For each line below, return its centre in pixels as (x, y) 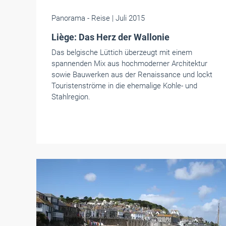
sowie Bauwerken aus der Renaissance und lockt (132, 75)
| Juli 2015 (128, 18)
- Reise (99, 18)
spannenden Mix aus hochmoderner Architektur (129, 64)
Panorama (68, 18)
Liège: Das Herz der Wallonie (110, 37)
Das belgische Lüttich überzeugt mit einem (122, 52)
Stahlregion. (71, 97)
